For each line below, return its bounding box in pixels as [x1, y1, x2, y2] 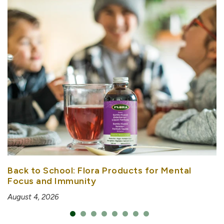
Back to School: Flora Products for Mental [7, 165, 191, 176]
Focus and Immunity [7, 175, 96, 187]
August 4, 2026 [7, 192, 58, 202]
